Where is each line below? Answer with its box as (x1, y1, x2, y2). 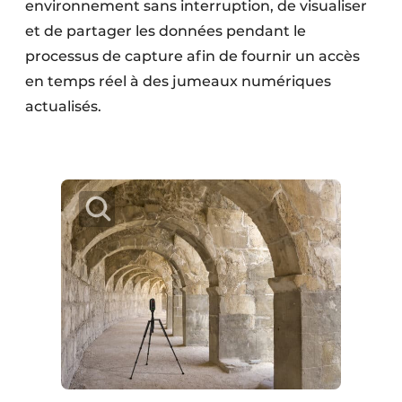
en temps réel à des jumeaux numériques (25, 72, 331, 90)
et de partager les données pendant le (25, 22, 306, 39)
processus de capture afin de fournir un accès (25, 47, 360, 65)
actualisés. (25, 97, 105, 115)
